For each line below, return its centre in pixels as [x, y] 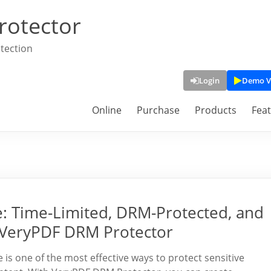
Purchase [158, 110]
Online [107, 110]
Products [216, 110]
